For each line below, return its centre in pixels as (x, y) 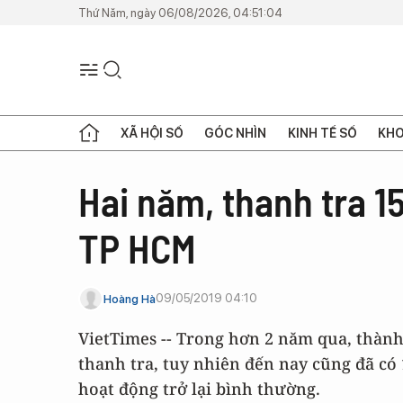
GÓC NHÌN (236, 133)
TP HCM (137, 248)
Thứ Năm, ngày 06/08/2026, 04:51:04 (180, 13)
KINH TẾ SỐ (322, 133)
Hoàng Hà (130, 299)
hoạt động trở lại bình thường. (199, 389)
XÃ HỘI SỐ (152, 133)
